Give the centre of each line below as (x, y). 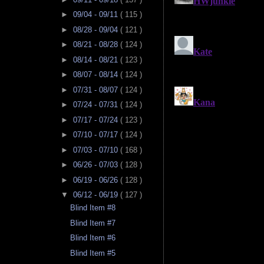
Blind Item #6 (93, 238)
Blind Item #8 (93, 208)
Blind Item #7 (93, 223)
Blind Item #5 (93, 253)
